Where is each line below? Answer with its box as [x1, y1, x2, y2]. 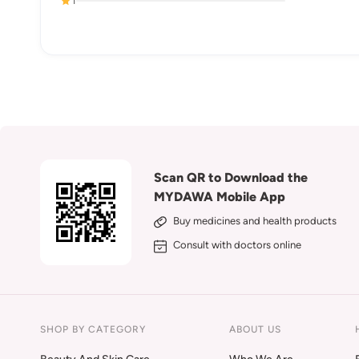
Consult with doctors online [173, 239, 302, 251]
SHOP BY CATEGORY [40, 324, 146, 335]
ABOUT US [229, 324, 281, 335]
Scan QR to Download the [154, 170, 309, 185]
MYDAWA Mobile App [154, 189, 286, 204]
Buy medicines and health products [173, 215, 337, 227]
